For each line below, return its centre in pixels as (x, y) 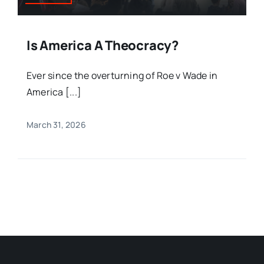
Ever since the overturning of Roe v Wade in (122, 76)
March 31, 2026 (56, 125)
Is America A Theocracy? (102, 46)
